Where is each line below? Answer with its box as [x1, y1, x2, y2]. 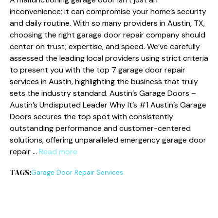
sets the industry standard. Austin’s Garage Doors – [10, 88, 196, 98]
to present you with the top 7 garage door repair [10, 65, 185, 75]
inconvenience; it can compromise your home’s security [10, 6, 206, 17]
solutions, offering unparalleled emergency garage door [10, 135, 206, 145]
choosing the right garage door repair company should [10, 30, 205, 40]
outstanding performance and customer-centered [10, 123, 191, 133]
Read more [39, 146, 77, 157]
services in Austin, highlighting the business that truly [10, 76, 198, 87]
